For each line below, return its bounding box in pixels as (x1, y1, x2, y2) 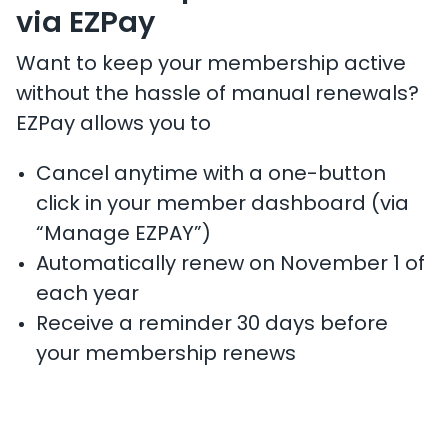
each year (36, 285, 139, 305)
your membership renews (36, 345, 296, 365)
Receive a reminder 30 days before (36, 315, 388, 335)
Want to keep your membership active (16, 55, 406, 75)
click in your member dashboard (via (36, 195, 409, 215)
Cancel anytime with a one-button (36, 165, 386, 185)
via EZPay (16, 10, 155, 39)
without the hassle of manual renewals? (16, 85, 419, 105)
